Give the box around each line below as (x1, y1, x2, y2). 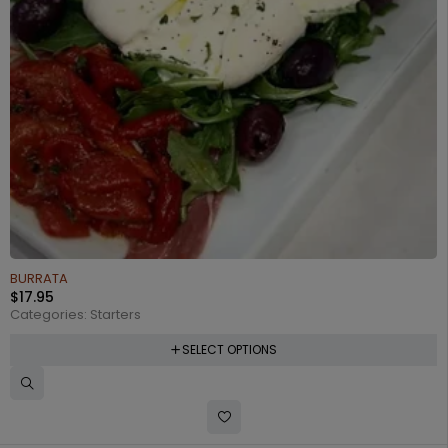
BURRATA (10, 268, 68, 288)
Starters (90, 304, 141, 324)
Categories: (10, 304, 90, 324)
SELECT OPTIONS (181, 340, 277, 358)
